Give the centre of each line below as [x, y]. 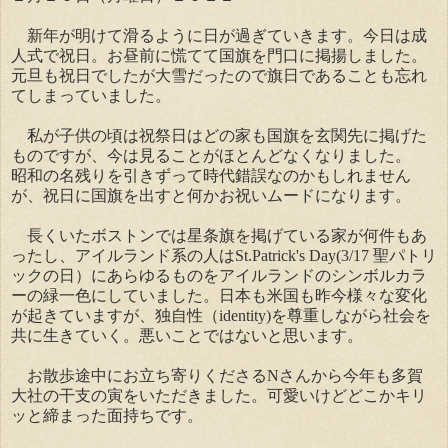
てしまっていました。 [91, 96]
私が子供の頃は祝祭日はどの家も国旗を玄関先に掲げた [227, 136]
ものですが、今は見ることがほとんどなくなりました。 [211, 156]
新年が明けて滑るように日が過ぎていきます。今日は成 [227, 36]
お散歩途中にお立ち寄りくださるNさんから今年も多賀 [225, 376]
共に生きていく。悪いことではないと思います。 [187, 336]
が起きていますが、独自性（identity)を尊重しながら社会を [221, 316]
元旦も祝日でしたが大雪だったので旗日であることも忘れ [219, 76]
